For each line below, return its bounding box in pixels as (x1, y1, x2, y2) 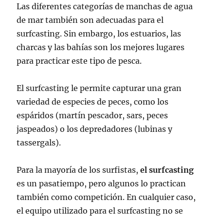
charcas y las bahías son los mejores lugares (17, 42, 185, 52)
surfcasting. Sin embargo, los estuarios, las (17, 28, 182, 38)
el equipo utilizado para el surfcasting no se (17, 205, 183, 216)
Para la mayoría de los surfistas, (17, 164, 139, 175)
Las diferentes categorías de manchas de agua (17, 1, 193, 11)
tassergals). (17, 137, 61, 147)
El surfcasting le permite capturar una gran (17, 83, 182, 93)
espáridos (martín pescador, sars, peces (17, 110, 168, 120)
